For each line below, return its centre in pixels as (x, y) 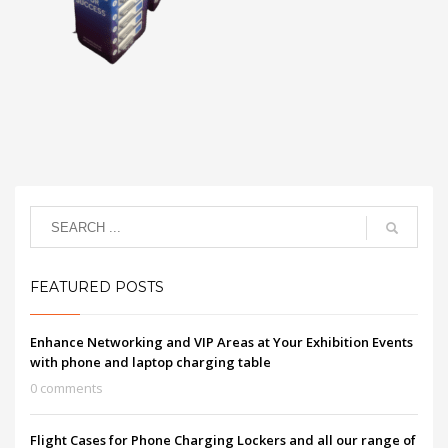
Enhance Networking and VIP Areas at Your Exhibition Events (221, 342)
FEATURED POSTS (97, 287)
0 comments (66, 388)
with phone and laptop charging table (150, 362)
